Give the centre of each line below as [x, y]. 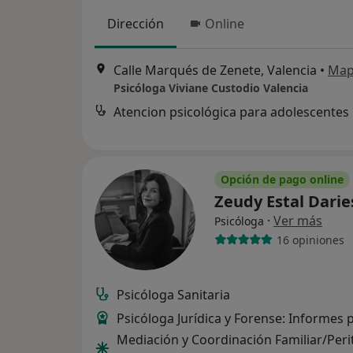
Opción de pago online [282, 179]
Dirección [136, 24]
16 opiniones [310, 240]
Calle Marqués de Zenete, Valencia [215, 71]
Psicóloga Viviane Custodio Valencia [211, 88]
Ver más [298, 221]
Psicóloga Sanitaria [173, 295]
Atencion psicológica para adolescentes [231, 112]
